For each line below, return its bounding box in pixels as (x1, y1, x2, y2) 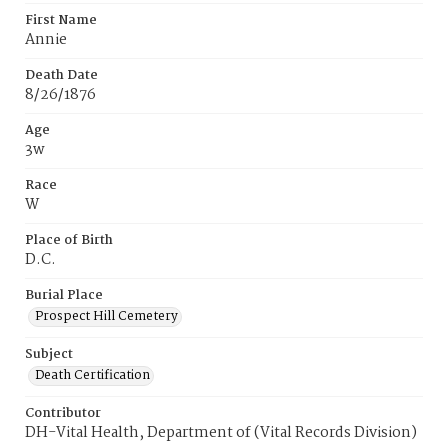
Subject (25, 344, 73, 365)
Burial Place (25, 285, 103, 306)
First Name (25, 10, 97, 31)
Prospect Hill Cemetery (35, 306, 178, 327)
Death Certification (35, 365, 150, 386)
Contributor (25, 403, 101, 424)
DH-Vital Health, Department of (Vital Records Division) (25, 421, 417, 445)
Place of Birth (25, 230, 113, 251)
